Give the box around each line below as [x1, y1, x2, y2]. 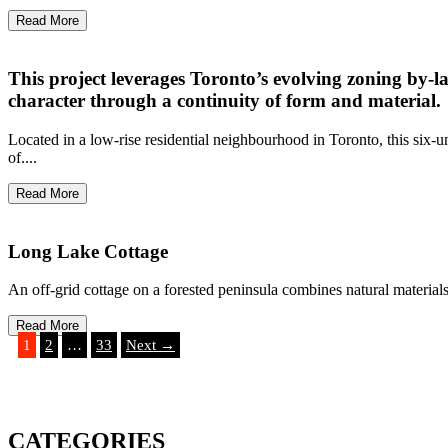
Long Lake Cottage [8, 240, 168, 262]
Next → [126, 337, 175, 354]
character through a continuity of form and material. [8, 90, 441, 112]
